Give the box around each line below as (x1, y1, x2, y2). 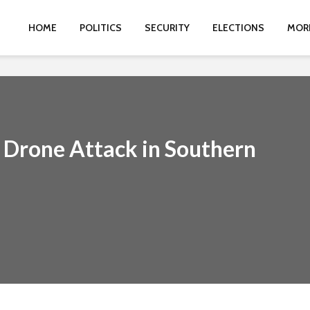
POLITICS (80, 21, 122, 34)
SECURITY (145, 21, 190, 34)
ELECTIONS (212, 21, 264, 34)
